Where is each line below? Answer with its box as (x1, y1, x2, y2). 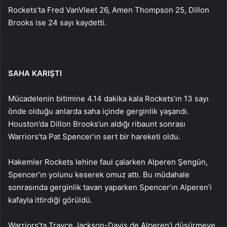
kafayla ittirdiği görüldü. (8, 195, 92, 205)
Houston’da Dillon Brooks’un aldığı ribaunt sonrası (8, 119, 185, 129)
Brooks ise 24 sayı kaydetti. (8, 18, 106, 27)
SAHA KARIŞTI (8, 68, 62, 78)
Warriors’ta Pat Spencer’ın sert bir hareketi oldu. (8, 132, 180, 141)
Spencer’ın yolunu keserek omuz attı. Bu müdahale (8, 170, 190, 179)
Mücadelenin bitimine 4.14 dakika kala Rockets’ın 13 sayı (8, 94, 209, 103)
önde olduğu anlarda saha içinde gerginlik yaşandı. (8, 106, 189, 116)
